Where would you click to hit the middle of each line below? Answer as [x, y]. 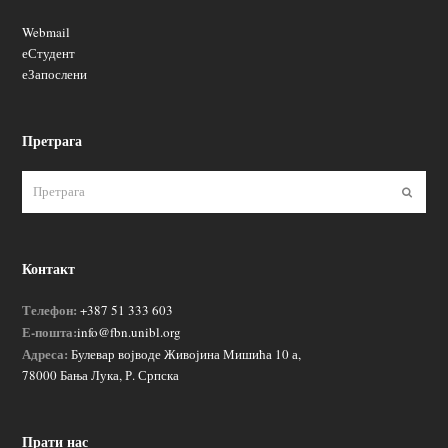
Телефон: [50, 309]
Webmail [46, 32]
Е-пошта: [50, 331]
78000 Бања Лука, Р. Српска [101, 374]
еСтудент [49, 53]
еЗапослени [55, 74]
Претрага [52, 141]
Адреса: [45, 353]
